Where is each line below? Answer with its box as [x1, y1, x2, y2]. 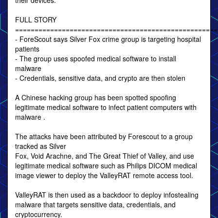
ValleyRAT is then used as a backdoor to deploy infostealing [15, 190, 199, 200]
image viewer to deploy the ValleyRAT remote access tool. [15, 170, 193, 180]
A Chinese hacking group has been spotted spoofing [15, 92, 176, 102]
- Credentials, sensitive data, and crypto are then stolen [15, 73, 185, 83]
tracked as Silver [15, 141, 66, 151]
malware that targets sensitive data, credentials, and [15, 200, 176, 209]
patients [15, 44, 39, 54]
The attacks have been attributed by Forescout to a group [15, 131, 193, 141]
